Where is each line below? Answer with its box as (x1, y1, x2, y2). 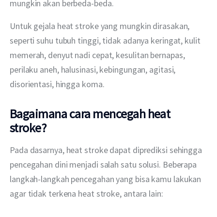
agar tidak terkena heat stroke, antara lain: (10, 187, 163, 199)
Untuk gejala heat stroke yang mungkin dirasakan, (10, 20, 192, 31)
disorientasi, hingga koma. (10, 78, 105, 90)
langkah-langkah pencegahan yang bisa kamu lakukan (10, 173, 203, 185)
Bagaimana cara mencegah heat (10, 105, 170, 122)
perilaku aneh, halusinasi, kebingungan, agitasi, (10, 63, 178, 75)
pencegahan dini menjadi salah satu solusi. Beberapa (10, 158, 199, 170)
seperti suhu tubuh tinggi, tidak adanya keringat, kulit (10, 34, 202, 46)
